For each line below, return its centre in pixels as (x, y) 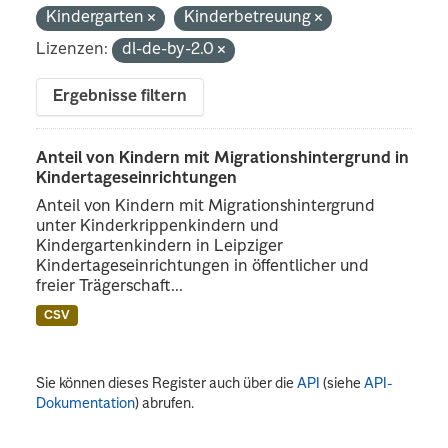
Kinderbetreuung (250, 17)
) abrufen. (165, 403)
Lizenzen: (72, 49)
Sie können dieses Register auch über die (167, 383)
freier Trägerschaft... (110, 286)
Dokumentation (86, 403)
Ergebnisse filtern (120, 96)
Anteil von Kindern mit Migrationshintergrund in (223, 158)
